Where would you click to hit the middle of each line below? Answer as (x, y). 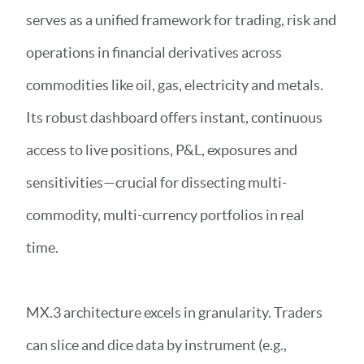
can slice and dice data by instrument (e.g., (156, 345)
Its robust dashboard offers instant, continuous (174, 117)
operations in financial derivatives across (154, 52)
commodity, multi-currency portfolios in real (165, 215)
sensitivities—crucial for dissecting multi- (156, 182)
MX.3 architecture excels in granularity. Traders (174, 312)
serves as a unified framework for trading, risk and (181, 20)
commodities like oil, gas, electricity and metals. (175, 85)
